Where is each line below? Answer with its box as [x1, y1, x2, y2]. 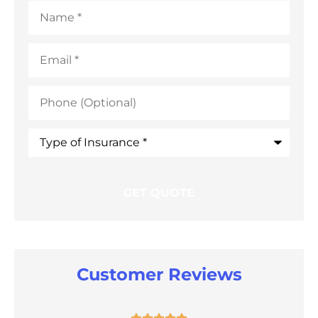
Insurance [28, 148, 85, 163]
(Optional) [28, 94, 84, 109]
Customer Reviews [76, 263, 242, 285]
